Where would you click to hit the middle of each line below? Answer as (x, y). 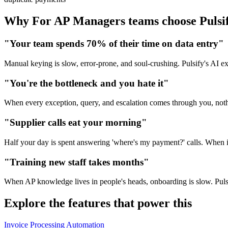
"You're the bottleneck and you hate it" (87, 83)
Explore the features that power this (98, 203)
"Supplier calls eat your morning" (76, 123)
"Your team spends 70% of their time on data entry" (114, 44)
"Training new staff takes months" (77, 162)
